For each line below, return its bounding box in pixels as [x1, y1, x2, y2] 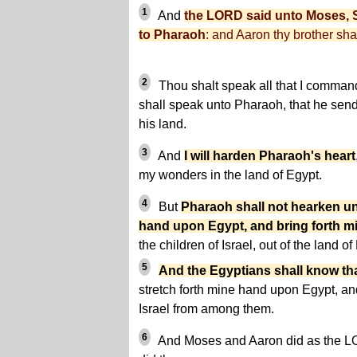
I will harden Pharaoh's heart [184, 149, 355, 163]
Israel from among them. [139, 302, 274, 316]
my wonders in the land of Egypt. [139, 168, 322, 182]
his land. [139, 117, 186, 131]
